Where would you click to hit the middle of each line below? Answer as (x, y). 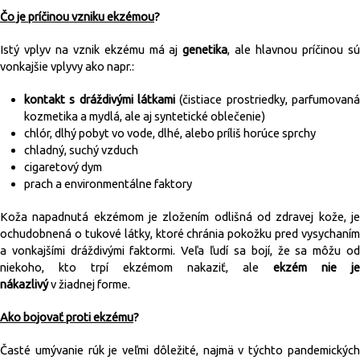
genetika (205, 49)
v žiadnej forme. (90, 284)
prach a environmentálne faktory (108, 184)
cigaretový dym (63, 167)
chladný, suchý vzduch (81, 150)
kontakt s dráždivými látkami (102, 99)
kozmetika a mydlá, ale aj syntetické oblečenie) (145, 116)
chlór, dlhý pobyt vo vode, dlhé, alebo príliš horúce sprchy (170, 133)
